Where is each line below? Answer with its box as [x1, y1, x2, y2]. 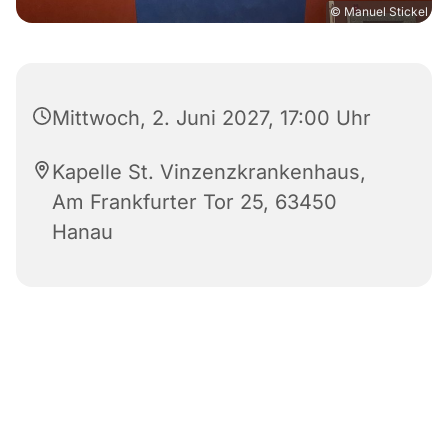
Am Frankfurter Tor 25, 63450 [52, 190, 337, 215]
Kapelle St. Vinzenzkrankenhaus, [52, 160, 366, 185]
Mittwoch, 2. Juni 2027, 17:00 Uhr [52, 106, 371, 131]
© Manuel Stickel [330, 4, 428, 20]
